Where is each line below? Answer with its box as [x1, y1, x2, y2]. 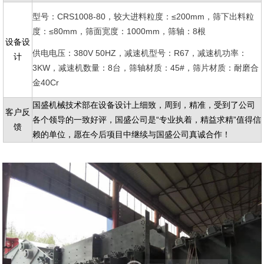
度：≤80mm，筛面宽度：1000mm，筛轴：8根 [32, 26, 206, 36]
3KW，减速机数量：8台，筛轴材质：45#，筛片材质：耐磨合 [32, 62, 259, 72]
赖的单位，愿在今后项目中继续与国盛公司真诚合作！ [32, 129, 230, 139]
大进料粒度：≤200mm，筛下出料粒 [121, 11, 254, 21]
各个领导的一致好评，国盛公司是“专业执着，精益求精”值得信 [32, 114, 261, 124]
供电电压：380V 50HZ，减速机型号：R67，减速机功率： [32, 48, 247, 58]
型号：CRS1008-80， [32, 11, 114, 21]
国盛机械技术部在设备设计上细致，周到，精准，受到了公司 [32, 100, 255, 110]
